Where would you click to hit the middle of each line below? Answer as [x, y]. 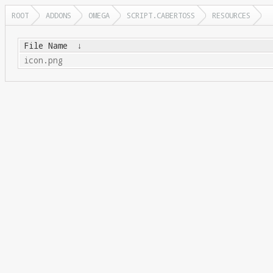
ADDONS [58, 15]
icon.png [43, 60]
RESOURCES [231, 15]
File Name [45, 46]
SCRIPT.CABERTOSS [161, 15]
